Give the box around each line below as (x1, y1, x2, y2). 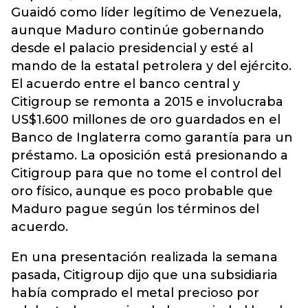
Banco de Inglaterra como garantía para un (11, 130, 293, 145)
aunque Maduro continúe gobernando (11, 23, 264, 38)
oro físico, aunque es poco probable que (11, 184, 273, 199)
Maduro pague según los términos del (11, 201, 259, 217)
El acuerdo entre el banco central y (11, 76, 240, 91)
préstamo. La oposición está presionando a (11, 148, 288, 163)
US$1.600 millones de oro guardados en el (11, 112, 280, 127)
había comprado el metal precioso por (11, 285, 259, 300)
